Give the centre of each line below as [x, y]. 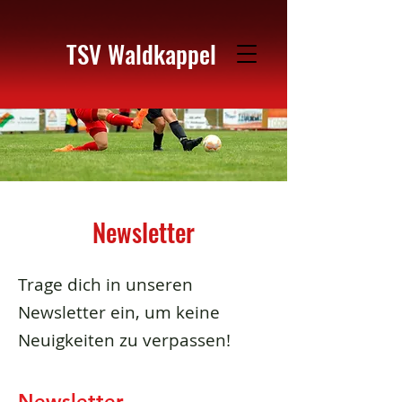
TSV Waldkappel [141, 54]
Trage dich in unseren [105, 284]
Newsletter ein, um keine [119, 312]
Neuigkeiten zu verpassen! [124, 340]
